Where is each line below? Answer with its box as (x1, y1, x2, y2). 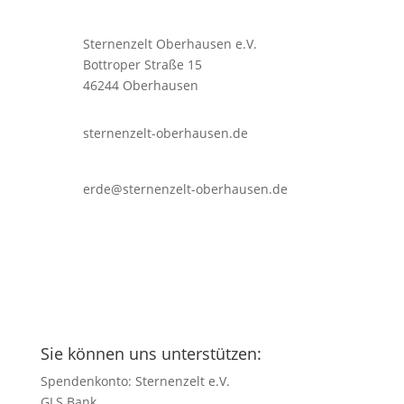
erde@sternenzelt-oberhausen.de (82, 179, 288, 197)
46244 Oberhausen (82, 76, 198, 94)
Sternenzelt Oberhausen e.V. (82, 34, 257, 52)
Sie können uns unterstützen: (40, 342, 262, 364)
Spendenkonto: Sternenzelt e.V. (40, 372, 230, 390)
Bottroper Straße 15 (82, 55, 202, 73)
